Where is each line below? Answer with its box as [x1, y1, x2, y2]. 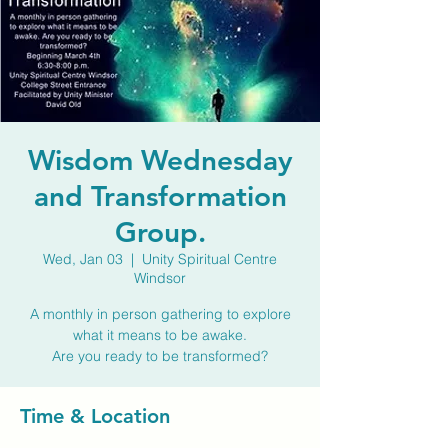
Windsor [134, 269, 186, 287]
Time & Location [20, 404, 170, 428]
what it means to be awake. [73, 326, 247, 344]
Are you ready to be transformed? [52, 347, 268, 365]
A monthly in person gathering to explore [29, 305, 291, 323]
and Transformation [33, 179, 287, 213]
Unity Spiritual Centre [142, 250, 277, 268]
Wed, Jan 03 [43, 250, 123, 268]
